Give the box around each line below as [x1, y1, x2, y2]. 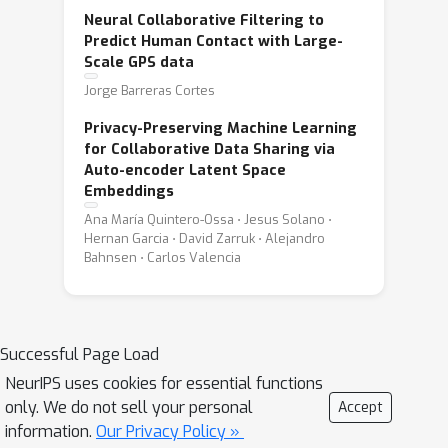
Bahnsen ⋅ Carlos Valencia [84, 249, 241, 266]
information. [5, 421, 96, 442]
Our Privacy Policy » [96, 421, 244, 442]
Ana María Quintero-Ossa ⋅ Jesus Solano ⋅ [84, 211, 332, 228]
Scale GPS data [84, 53, 194, 72]
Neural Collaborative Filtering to [84, 11, 324, 30]
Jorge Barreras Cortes [84, 82, 215, 99]
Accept [338, 398, 383, 417]
